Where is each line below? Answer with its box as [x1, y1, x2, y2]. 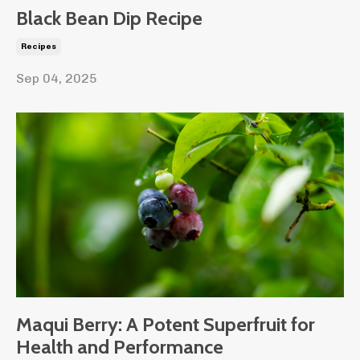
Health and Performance [16, 334, 223, 358]
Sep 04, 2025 [16, 71, 97, 87]
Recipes [21, 42, 56, 52]
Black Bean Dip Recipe [16, 6, 202, 31]
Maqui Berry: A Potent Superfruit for [16, 312, 315, 336]
